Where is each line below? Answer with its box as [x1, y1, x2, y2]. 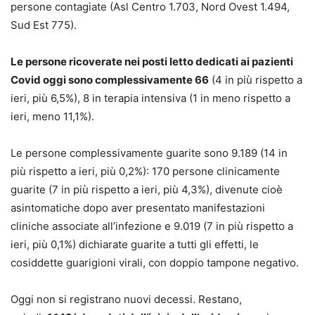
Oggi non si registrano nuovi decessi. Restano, [11, 292, 242, 306]
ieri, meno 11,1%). [11, 109, 94, 123]
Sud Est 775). [11, 18, 77, 32]
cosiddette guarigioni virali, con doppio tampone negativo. [11, 255, 299, 269]
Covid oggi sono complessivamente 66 [11, 72, 209, 86]
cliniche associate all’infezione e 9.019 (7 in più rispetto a [11, 219, 293, 233]
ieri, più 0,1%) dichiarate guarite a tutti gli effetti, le [11, 237, 259, 251]
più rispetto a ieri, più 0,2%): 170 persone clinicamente [11, 164, 280, 178]
